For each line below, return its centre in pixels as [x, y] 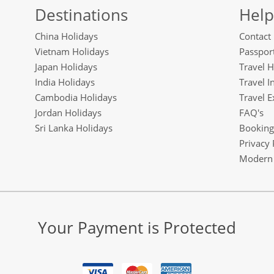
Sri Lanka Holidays [74, 128]
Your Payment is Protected [137, 227]
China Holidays [67, 36]
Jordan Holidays [68, 112]
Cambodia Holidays [76, 97]
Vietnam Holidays [72, 51]
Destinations [82, 14]
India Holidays [65, 82]
